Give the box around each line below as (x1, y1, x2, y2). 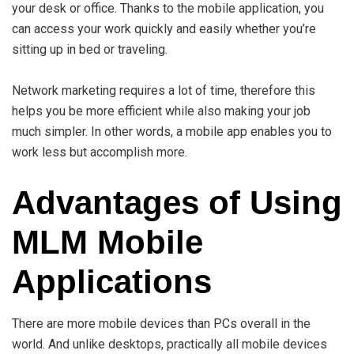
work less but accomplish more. (12, 144, 187, 160)
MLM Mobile (12, 223, 203, 261)
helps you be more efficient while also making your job (12, 103, 311, 119)
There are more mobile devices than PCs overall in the (12, 315, 311, 331)
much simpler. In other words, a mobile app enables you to (12, 123, 332, 139)
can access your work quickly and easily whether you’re (12, 21, 316, 36)
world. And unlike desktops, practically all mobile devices (12, 336, 327, 352)
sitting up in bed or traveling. (12, 41, 168, 57)
